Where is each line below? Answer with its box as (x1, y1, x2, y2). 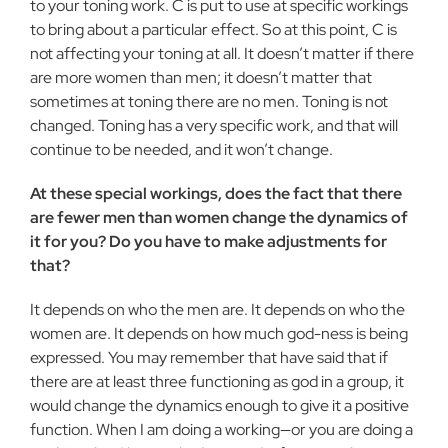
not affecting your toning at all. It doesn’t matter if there (30, 43, 414, 64)
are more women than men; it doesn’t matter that (30, 67, 372, 88)
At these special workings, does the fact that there (30, 183, 402, 204)
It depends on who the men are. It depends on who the (30, 299, 405, 320)
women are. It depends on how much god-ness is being (30, 323, 408, 344)
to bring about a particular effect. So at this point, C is (30, 19, 397, 40)
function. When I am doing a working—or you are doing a (30, 419, 413, 440)
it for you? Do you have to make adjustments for (30, 231, 387, 252)
